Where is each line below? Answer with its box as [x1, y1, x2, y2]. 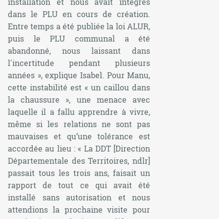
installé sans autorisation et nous [8, 192, 151, 202]
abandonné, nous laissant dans [8, 45, 151, 56]
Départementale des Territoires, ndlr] [8, 155, 151, 166]
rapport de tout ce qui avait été [8, 179, 151, 190]
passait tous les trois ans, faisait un [8, 167, 151, 178]
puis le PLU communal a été [8, 33, 151, 44]
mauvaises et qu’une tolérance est [8, 131, 151, 141]
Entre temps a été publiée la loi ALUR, [8, 21, 151, 31]
